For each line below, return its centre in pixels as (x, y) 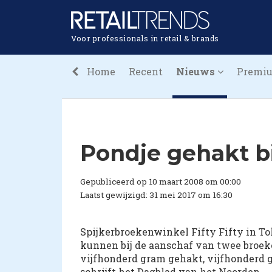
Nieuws (197, 71)
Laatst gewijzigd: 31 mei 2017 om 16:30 (156, 195)
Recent (146, 71)
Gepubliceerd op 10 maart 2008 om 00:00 (161, 182)
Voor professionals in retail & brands (145, 38)
